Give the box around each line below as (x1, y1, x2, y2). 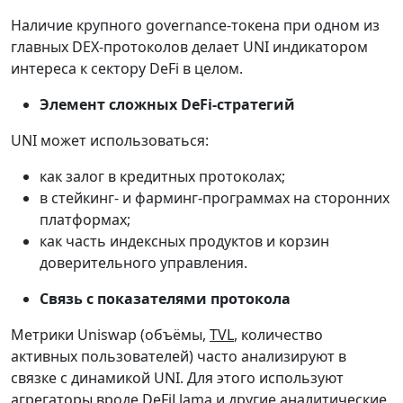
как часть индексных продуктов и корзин (40, 231, 329, 252)
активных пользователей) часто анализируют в (11, 346, 346, 367)
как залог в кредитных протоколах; (40, 166, 285, 187)
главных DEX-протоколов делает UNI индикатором (11, 37, 368, 58)
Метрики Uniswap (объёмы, (11, 325, 210, 345)
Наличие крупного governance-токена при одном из (11, 15, 380, 36)
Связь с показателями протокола (40, 289, 291, 309)
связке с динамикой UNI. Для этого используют (11, 368, 344, 389)
